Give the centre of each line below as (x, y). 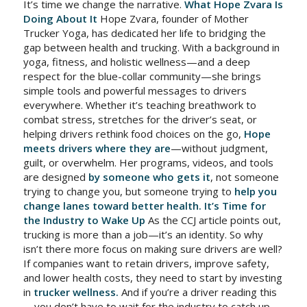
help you (255, 191)
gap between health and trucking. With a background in (151, 47)
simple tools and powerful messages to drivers (135, 90)
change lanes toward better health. (112, 206)
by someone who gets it (149, 177)
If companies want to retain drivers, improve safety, (146, 263)
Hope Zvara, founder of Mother (173, 19)
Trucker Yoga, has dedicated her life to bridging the (144, 33)
